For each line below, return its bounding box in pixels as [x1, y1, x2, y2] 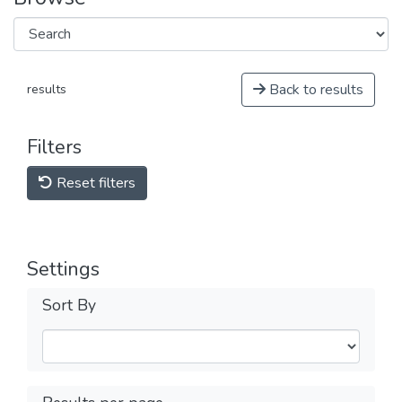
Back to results [266, 79, 363, 100]
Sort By [42, 293, 96, 316]
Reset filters [53, 172, 135, 193]
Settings [27, 255, 100, 283]
